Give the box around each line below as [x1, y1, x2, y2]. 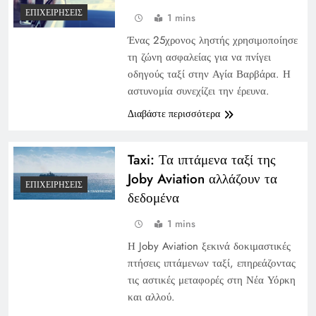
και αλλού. [127, 288, 175, 305]
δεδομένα [127, 188, 179, 207]
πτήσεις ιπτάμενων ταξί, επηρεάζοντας [127, 255, 296, 271]
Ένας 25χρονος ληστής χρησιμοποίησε [127, 32, 298, 48]
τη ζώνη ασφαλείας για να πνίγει [127, 49, 271, 65]
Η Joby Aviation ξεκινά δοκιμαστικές [127, 238, 291, 254]
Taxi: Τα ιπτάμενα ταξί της [127, 150, 276, 169]
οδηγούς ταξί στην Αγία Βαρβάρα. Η [127, 66, 291, 82]
